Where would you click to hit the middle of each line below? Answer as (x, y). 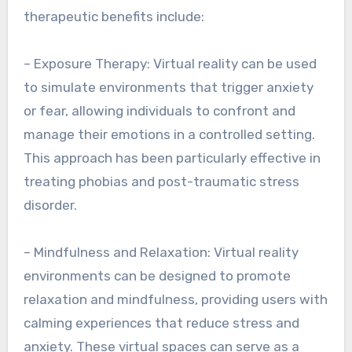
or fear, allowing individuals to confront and (159, 111)
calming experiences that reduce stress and (161, 323)
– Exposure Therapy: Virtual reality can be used (170, 64)
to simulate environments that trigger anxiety (168, 87)
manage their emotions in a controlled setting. (169, 134)
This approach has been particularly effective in (172, 158)
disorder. (50, 205)
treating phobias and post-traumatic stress (161, 181)
